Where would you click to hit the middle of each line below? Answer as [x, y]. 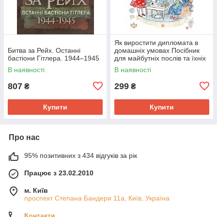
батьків [125, 66]
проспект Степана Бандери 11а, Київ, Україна [97, 198]
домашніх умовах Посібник [157, 50]
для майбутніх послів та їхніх [160, 58]
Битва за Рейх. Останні [44, 50]
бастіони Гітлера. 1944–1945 [54, 58]
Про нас [24, 137]
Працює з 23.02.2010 [59, 173]
